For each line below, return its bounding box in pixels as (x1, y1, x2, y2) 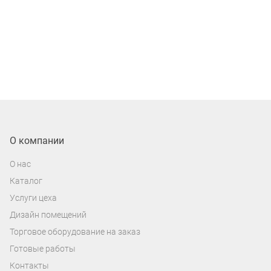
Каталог (10, 176, 42, 186)
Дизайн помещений (10, 210, 87, 220)
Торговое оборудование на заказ (10, 227, 140, 237)
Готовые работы (10, 244, 76, 254)
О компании (10, 135, 64, 147)
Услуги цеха (10, 193, 57, 203)
